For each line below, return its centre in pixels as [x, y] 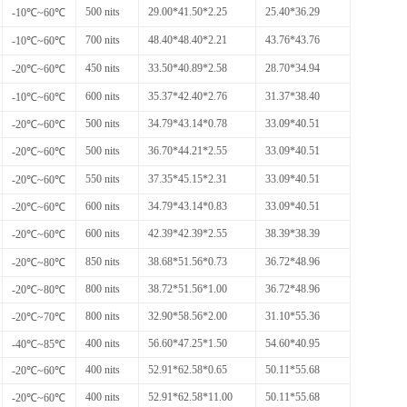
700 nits [103, 40]
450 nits [103, 68]
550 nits [103, 179]
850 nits [103, 261]
